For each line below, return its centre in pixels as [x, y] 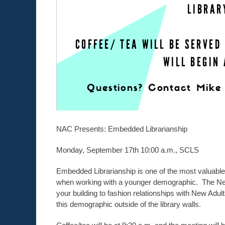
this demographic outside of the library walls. [129, 204]
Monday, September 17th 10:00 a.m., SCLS [128, 150]
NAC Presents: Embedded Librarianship [122, 129]
